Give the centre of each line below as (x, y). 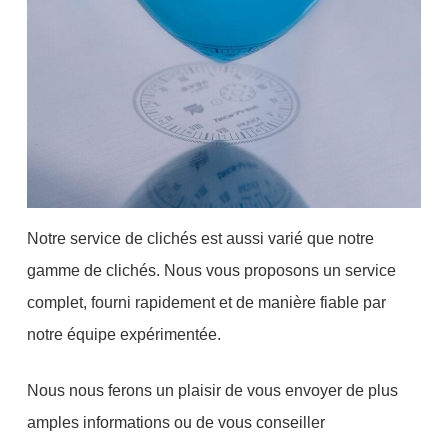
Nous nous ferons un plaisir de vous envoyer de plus (213, 390)
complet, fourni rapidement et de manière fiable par (207, 302)
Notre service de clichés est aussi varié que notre (201, 238)
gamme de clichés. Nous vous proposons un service (212, 270)
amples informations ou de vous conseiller (176, 422)
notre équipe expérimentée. (124, 334)
